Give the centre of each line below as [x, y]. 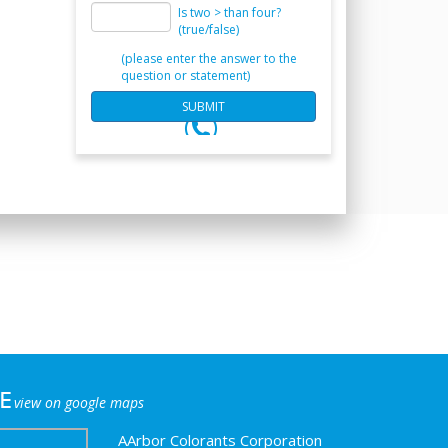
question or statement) [186, 75]
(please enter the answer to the [209, 58]
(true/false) [208, 29]
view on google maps [79, 402]
